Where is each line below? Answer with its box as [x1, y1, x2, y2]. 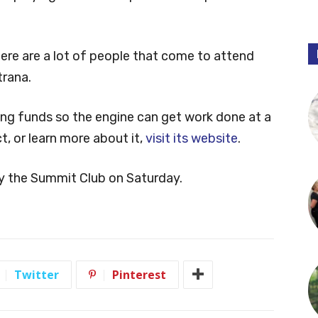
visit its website [146, 130, 238, 146]
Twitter [14, 266, 59, 283]
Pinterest [112, 266, 166, 283]
